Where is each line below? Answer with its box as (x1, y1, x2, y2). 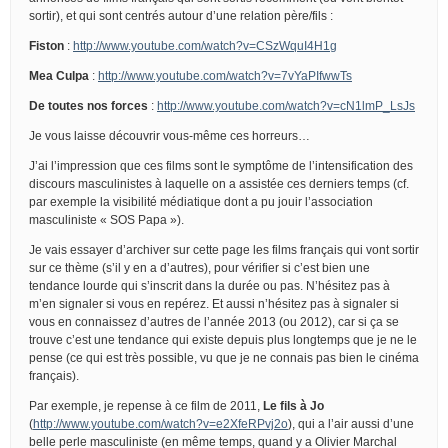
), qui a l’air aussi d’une (288, 416, 414, 431)
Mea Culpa (29, 68, 89, 83)
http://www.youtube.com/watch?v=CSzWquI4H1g (73, 38, 337, 53)
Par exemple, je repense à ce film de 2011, (29, 398, 263, 413)
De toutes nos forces (29, 98, 148, 113)
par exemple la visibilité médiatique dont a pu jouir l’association (29, 194, 373, 209)
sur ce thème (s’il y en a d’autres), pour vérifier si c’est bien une (29, 260, 370, 275)
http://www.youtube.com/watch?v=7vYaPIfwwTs (98, 68, 352, 83)
